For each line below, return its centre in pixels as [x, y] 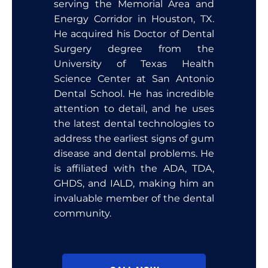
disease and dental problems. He [134, 153]
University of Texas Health [134, 63]
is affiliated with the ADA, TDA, [134, 168]
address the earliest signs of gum [134, 138]
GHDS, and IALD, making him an [134, 183]
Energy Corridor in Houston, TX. [134, 19]
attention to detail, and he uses [134, 108]
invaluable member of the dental [134, 198]
